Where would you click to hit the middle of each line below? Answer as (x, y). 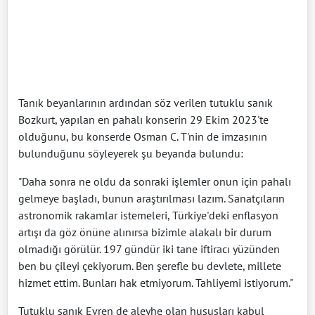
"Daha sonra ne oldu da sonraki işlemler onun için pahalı (155, 181)
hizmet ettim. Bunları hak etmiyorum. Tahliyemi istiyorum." (156, 282)
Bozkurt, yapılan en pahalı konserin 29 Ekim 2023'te (143, 119)
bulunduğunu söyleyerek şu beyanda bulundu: (131, 153)
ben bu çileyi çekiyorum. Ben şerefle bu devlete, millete (150, 265)
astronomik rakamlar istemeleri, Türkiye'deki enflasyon (148, 215)
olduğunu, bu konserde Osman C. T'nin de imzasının (143, 136)
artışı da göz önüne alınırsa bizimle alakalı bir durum (145, 232)
